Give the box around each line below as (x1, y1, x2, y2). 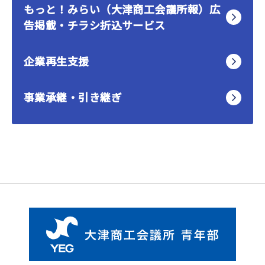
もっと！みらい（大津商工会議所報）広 (24, 1, 221, 17)
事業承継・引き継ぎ (24, 89, 122, 105)
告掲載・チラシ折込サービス (24, 17, 166, 33)
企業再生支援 (24, 53, 89, 69)
